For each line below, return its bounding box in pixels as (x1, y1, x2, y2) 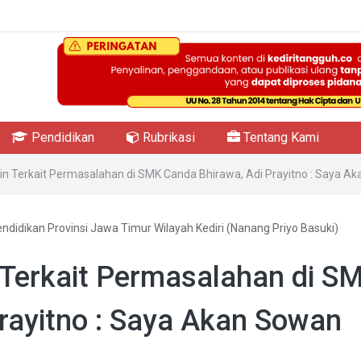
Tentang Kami (240, 130, 319, 146)
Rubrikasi (139, 130, 195, 146)
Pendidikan (28, 130, 94, 146)
